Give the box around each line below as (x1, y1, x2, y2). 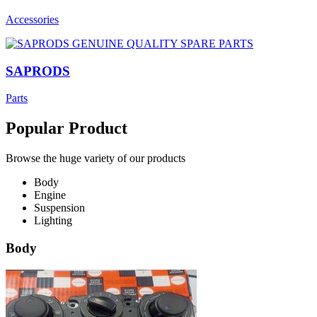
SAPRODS (6, 63, 70, 79)
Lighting (34, 214, 72, 227)
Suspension (34, 202, 85, 214)
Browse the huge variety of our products (6, 152, 185, 165)
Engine (34, 189, 66, 202)
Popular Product (6, 119, 127, 138)
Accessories (6, 13, 59, 25)
